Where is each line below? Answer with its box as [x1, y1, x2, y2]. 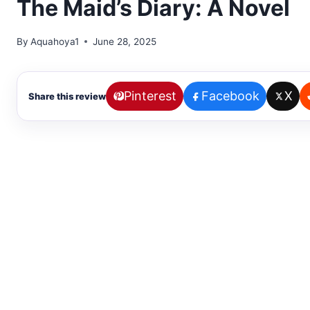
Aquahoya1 [30, 35, 80, 47]
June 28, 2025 [93, 35, 157, 47]
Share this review [28, 90, 106, 102]
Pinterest [124, 88, 176, 103]
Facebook [201, 88, 259, 103]
